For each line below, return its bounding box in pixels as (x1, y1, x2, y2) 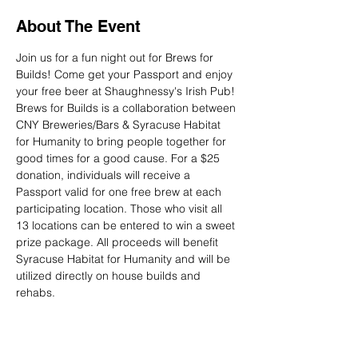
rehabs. (16, 285, 55, 300)
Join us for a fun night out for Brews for (16, 50, 217, 66)
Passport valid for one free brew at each (16, 185, 225, 200)
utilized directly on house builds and (16, 268, 204, 284)
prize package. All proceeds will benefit (16, 235, 221, 250)
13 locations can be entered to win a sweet (16, 218, 238, 233)
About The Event (16, 17, 141, 37)
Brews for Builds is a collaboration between (16, 101, 239, 116)
